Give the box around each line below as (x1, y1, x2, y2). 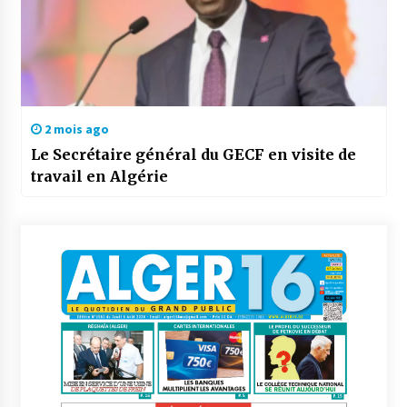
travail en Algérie (30, 167, 168, 186)
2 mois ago (41, 121, 109, 138)
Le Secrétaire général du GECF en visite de (30, 145, 356, 164)
